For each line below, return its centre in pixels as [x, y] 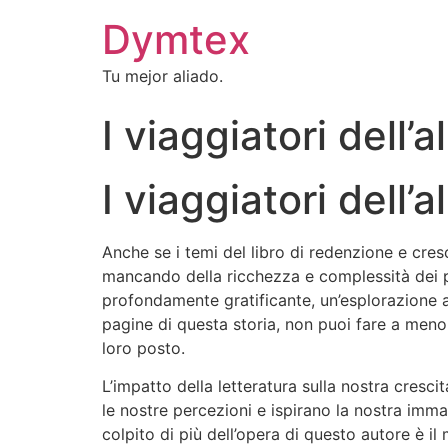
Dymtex [176, 39]
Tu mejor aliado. [162, 76]
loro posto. [143, 348]
